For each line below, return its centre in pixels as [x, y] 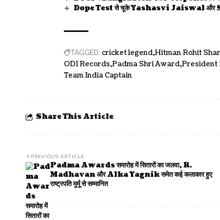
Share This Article [75, 116]
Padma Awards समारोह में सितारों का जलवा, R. [121, 165]
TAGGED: [85, 52]
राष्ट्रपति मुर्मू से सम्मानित [79, 184]
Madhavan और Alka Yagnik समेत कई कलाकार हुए [131, 174]
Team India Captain [98, 75]
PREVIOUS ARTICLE [58, 156]
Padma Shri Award [146, 64]
